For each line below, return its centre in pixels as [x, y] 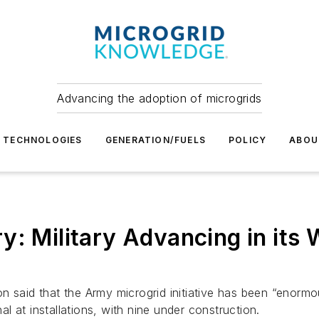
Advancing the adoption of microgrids [159, 98]
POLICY [247, 140]
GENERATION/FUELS [155, 140]
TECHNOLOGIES [43, 140]
